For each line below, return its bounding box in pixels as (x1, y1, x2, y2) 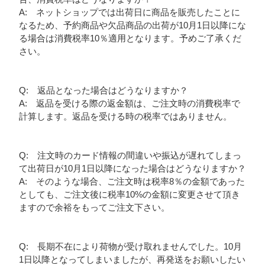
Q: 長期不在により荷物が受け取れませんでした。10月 (18, 241, 242, 252)
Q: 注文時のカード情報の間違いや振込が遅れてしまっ (18, 150, 241, 161)
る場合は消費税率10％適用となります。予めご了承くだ (18, 33, 241, 44)
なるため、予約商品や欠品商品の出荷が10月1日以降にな (18, 20, 246, 31)
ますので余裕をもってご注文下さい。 (18, 202, 170, 213)
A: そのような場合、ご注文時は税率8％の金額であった (18, 176, 245, 187)
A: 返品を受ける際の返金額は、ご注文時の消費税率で (18, 98, 240, 109)
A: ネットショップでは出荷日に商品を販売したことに (18, 7, 240, 18)
